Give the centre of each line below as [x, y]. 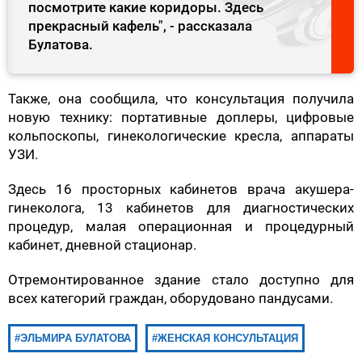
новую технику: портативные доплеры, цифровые [181, 118]
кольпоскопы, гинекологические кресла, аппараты [181, 136]
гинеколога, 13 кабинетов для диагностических [181, 208]
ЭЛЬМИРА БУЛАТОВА [76, 339]
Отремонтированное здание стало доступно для [181, 280]
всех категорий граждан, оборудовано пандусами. [170, 299]
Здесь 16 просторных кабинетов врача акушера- [181, 189]
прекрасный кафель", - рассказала [140, 26]
